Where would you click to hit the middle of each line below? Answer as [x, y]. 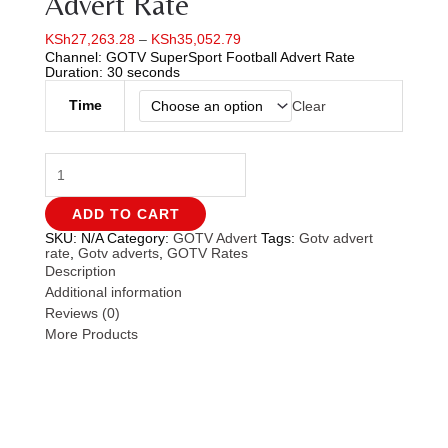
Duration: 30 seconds [112, 72]
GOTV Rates [207, 253]
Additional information [113, 292]
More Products [91, 334]
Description [80, 271]
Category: [140, 238]
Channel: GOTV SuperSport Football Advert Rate [200, 57]
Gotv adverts [118, 253]
